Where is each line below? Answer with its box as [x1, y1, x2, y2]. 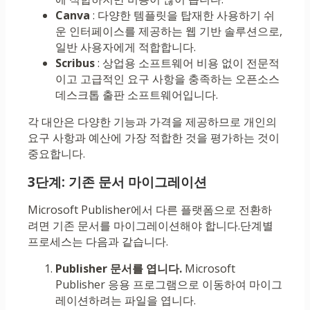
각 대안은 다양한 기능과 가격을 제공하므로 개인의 [28, 114, 277, 130]
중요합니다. [28, 146, 85, 162]
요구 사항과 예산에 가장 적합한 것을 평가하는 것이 [28, 130, 280, 146]
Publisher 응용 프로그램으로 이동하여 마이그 [55, 277, 282, 293]
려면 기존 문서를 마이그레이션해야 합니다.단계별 [28, 218, 273, 234]
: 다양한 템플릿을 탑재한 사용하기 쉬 [90, 8, 275, 24]
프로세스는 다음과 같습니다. [28, 234, 168, 250]
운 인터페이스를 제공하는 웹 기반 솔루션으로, [55, 24, 282, 39]
